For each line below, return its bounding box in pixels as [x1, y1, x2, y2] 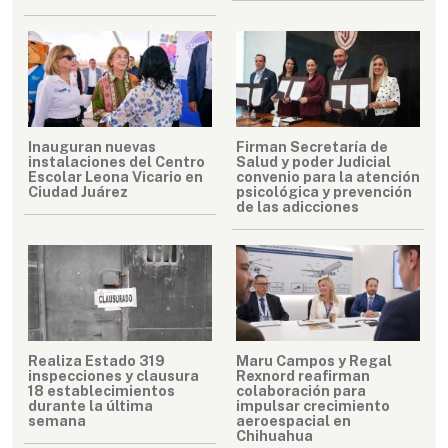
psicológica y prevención [236, 183, 412, 201]
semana [28, 411, 86, 429]
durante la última [28, 396, 153, 414]
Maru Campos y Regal [236, 351, 392, 369]
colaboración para [236, 381, 366, 399]
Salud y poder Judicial [236, 153, 391, 171]
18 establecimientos [28, 381, 175, 399]
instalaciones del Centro [28, 153, 205, 171]
